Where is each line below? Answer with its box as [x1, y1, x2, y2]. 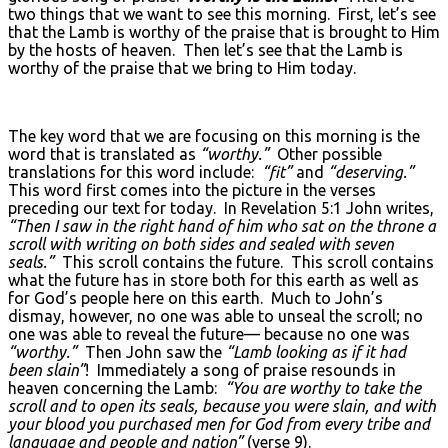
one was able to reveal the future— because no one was [8, 324, 410, 343]
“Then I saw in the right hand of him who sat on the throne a [8, 216, 436, 235]
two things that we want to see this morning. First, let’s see [8, 4, 436, 23]
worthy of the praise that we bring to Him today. [8, 58, 356, 77]
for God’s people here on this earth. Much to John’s [8, 288, 383, 307]
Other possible [269, 144, 382, 163]
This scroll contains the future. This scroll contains [54, 252, 434, 271]
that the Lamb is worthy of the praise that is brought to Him [8, 22, 440, 41]
